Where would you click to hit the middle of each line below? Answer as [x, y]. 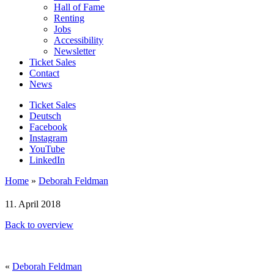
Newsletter [75, 51]
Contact [44, 73]
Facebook [48, 127]
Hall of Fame [79, 7]
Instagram [48, 138]
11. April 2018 [33, 204]
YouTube [47, 149]
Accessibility [79, 40]
